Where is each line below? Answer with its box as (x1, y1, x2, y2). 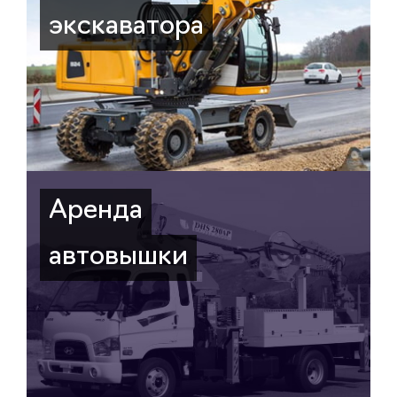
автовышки (49, 244, 188, 271)
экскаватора (49, 13, 204, 41)
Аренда (49, 198, 143, 225)
